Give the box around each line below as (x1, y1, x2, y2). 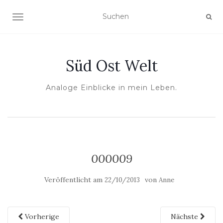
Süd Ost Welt (65, 56, 158, 75)
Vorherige (23, 212, 59, 221)
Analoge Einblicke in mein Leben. (46, 83, 177, 92)
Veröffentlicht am (44, 175, 105, 184)
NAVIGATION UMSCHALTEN (17, 13, 118, 22)
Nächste (171, 212, 200, 221)
